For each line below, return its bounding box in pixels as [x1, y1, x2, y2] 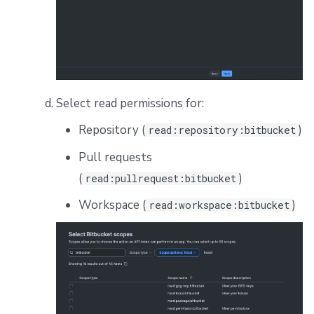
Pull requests [78, 149, 152, 165]
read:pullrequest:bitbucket [84, 171, 236, 185]
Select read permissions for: [55, 95, 204, 111]
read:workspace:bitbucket [148, 198, 289, 212]
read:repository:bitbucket [147, 123, 296, 137]
